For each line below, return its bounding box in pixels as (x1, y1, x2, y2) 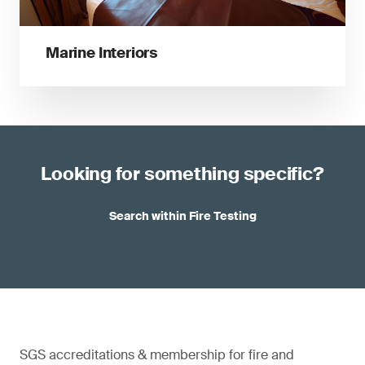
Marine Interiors (46, 42, 158, 63)
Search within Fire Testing (108, 208, 257, 223)
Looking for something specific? (41, 161, 324, 186)
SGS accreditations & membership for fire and (20, 345, 294, 363)
